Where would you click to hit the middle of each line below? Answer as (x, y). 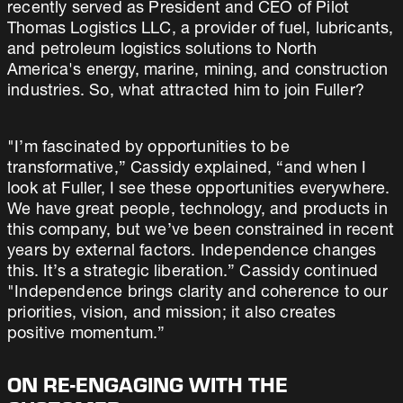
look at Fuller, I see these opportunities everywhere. (199, 190)
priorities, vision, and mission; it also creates (172, 314)
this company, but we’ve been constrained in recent (201, 231)
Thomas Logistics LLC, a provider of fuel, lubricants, (201, 30)
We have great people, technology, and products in (197, 210)
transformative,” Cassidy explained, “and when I (187, 169)
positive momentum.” (86, 335)
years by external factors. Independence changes (192, 252)
